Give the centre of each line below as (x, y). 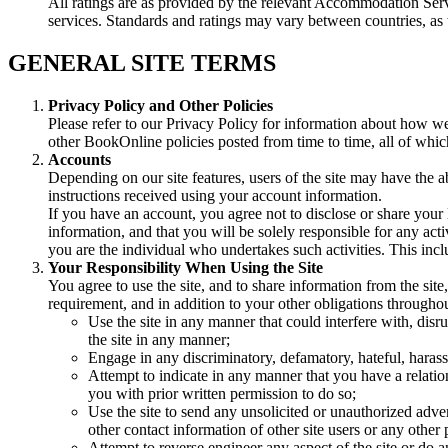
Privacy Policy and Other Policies (160, 106)
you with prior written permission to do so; (222, 394)
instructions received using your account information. (215, 196)
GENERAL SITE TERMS (142, 63)
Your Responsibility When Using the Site (185, 268)
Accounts (79, 160)
